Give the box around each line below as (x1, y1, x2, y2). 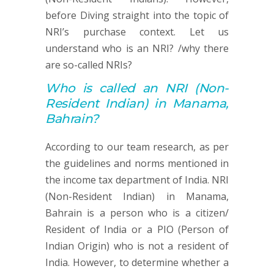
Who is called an (45, 81, 166, 95)
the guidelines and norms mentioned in (45, 157, 229, 170)
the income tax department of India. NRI (45, 173, 229, 187)
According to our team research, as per (45, 140, 229, 154)
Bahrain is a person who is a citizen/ (45, 206, 229, 220)
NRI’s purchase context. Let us (45, 25, 229, 39)
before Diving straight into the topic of (45, 9, 229, 22)
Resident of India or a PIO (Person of (45, 223, 229, 236)
